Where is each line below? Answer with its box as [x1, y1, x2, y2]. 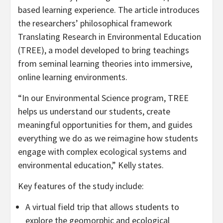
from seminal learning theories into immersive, [18, 57, 192, 69]
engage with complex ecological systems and [18, 145, 187, 157]
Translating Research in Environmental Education [18, 30, 201, 42]
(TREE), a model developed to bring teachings [18, 44, 189, 56]
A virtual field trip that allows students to [25, 201, 179, 213]
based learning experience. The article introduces [18, 3, 200, 15]
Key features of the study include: [18, 180, 144, 192]
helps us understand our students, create [18, 105, 170, 117]
